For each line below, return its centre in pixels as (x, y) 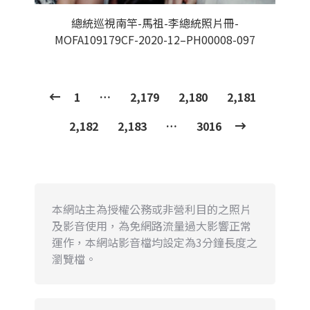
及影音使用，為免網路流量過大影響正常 (152, 226)
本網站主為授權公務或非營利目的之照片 (152, 209)
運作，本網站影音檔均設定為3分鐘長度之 (155, 242)
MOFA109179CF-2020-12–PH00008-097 (155, 39)
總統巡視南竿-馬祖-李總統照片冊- (155, 23)
